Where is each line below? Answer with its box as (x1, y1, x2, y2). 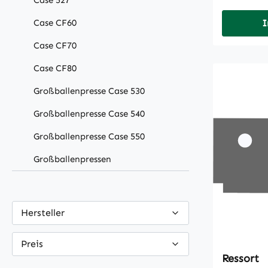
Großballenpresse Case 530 (33, 86, 145, 97)
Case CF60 (33, 17, 77, 29)
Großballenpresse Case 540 (33, 108, 145, 120)
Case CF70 (33, 40, 77, 51)
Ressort (222, 252, 259, 266)
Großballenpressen (33, 154, 111, 165)
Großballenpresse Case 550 (33, 131, 145, 142)
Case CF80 (33, 63, 77, 74)
